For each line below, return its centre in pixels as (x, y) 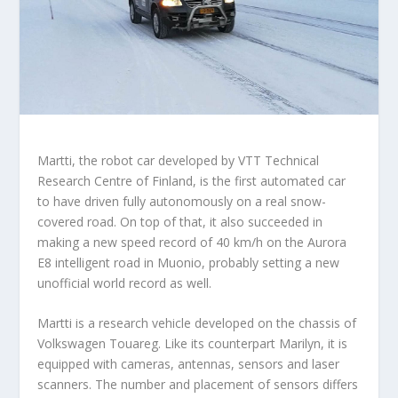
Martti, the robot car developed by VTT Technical (179, 161)
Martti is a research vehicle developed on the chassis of (197, 323)
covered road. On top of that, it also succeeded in (180, 222)
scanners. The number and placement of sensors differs (198, 385)
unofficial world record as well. (125, 283)
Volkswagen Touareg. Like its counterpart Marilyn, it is (193, 344)
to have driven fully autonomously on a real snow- (182, 202)
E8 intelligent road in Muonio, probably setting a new (189, 263)
